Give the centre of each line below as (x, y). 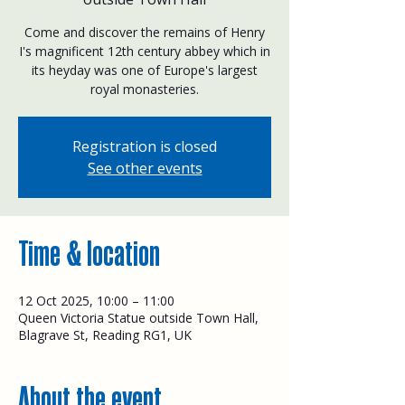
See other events (145, 168)
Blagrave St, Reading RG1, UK (105, 334)
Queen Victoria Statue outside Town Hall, (138, 317)
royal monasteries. (145, 89)
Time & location (89, 254)
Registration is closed (145, 146)
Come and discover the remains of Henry (145, 32)
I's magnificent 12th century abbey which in (145, 51)
